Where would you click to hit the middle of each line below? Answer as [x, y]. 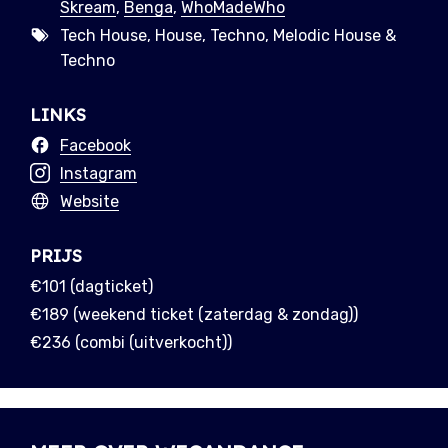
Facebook [95, 146]
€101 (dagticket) [91, 287]
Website [89, 202]
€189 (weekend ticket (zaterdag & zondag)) [194, 315]
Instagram [98, 174]
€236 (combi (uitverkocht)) [131, 343]
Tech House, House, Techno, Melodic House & [228, 36]
